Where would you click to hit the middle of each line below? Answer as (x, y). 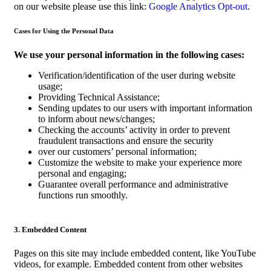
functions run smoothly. (83, 195)
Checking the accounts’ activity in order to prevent (134, 129)
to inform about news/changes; (96, 119)
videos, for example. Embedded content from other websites (128, 264)
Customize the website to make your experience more (140, 162)
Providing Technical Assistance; (99, 97)
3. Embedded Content (50, 229)
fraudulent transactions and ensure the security (126, 140)
